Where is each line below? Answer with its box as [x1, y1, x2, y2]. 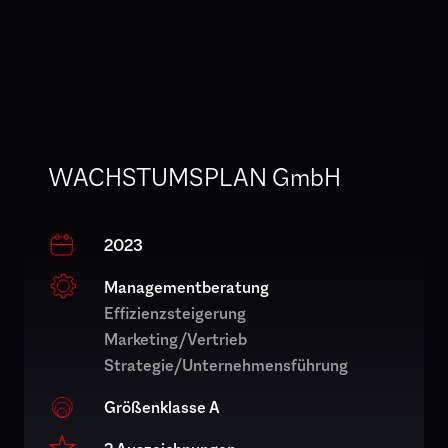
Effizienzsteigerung [104, 302, 246, 324]
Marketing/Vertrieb [104, 328, 247, 350]
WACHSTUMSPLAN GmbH [48, 160, 341, 193]
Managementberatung [104, 276, 269, 298]
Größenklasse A [104, 396, 220, 418]
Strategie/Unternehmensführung [104, 354, 348, 376]
